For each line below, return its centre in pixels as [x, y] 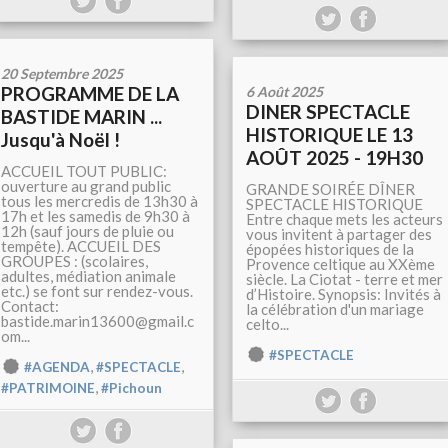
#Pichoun [131, 388]
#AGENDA [57, 367]
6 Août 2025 [284, 92]
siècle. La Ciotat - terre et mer [344, 279]
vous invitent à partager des [339, 234]
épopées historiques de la [330, 249]
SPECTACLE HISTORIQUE [334, 204]
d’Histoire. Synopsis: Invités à [343, 294]
